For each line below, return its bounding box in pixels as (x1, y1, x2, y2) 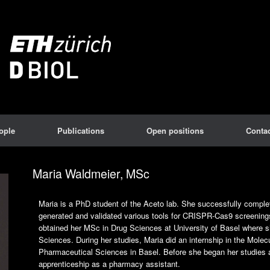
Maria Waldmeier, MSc (32, 165, 149, 182)
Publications (57, 125, 104, 136)
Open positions (146, 125, 204, 136)
